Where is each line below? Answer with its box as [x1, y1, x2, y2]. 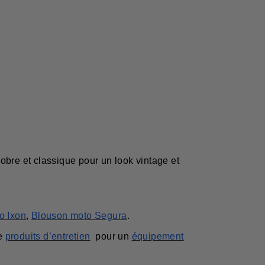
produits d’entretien [5, 231, 91, 241]
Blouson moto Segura [31, 211, 127, 221]
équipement [131, 231, 184, 241]
